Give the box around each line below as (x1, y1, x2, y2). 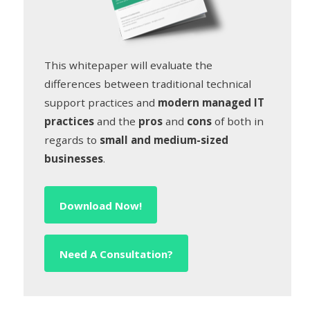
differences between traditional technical (44, 77, 252, 91)
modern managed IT (158, 95, 265, 110)
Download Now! (60, 199, 143, 213)
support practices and (44, 95, 158, 110)
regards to (44, 133, 100, 147)
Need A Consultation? (60, 247, 174, 262)
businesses (44, 152, 104, 166)
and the (94, 114, 139, 129)
